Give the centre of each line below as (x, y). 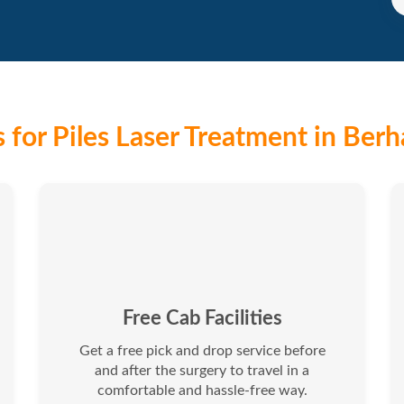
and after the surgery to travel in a (202, 371)
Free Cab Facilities (202, 319)
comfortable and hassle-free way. (202, 391)
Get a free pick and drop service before (202, 351)
